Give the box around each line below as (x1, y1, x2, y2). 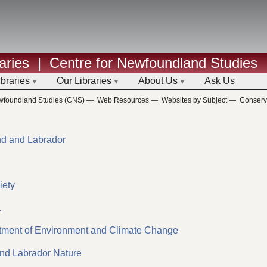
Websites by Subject (162, 96, 227, 105)
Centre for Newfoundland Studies (49, 54, 257, 71)
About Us (138, 75, 178, 86)
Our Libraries (57, 75, 111, 86)
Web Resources (97, 96, 149, 105)
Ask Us (204, 75, 235, 86)
